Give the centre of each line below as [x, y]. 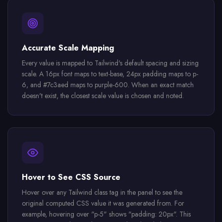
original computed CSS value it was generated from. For [103, 203]
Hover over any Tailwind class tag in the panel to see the [102, 192]
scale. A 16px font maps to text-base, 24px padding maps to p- [110, 74]
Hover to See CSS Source [71, 177]
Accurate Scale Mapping [68, 48]
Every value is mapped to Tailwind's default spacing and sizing [110, 63]
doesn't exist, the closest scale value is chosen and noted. [103, 96]
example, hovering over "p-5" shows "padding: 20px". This [106, 214]
